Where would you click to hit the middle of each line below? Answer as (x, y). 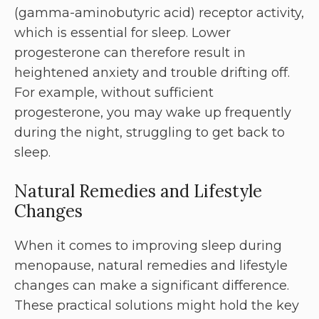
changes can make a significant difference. (152, 286)
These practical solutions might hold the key (157, 306)
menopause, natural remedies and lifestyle (151, 266)
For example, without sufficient (114, 93)
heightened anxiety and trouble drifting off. (152, 73)
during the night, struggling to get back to (150, 133)
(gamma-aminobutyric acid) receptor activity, (159, 13)
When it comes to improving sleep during (148, 246)
